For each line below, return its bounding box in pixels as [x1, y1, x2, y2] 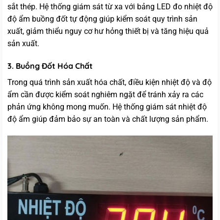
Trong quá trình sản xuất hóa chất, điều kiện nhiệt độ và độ [7, 78, 212, 87]
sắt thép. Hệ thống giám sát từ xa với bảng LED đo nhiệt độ [7, 2, 213, 12]
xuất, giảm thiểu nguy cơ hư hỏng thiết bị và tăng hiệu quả [7, 27, 209, 36]
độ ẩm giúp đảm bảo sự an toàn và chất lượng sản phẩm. [7, 114, 208, 124]
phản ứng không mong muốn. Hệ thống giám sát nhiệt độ [7, 102, 207, 112]
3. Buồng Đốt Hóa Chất [7, 61, 93, 71]
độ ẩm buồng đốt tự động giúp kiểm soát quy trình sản [7, 14, 197, 24]
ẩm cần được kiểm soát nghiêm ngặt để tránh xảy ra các [7, 90, 203, 100]
